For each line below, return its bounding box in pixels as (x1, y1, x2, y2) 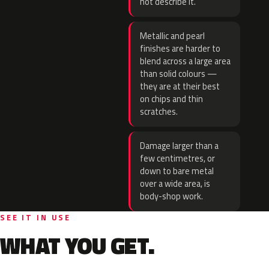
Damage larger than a (140, 139, 219, 153)
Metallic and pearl (140, 29, 205, 43)
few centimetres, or (140, 152, 215, 165)
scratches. (140, 105, 178, 118)
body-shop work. (140, 190, 203, 203)
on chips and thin (140, 92, 203, 106)
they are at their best (140, 80, 220, 93)
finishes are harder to (140, 42, 220, 55)
